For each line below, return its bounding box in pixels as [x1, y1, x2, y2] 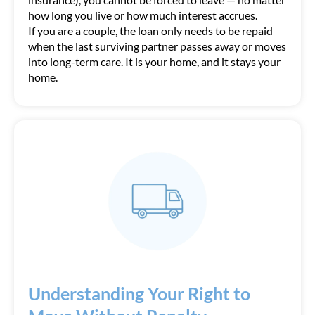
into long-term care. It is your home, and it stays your [28, 55, 281, 68]
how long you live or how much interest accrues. [28, 8, 257, 22]
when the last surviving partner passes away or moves [28, 39, 286, 53]
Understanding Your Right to [28, 283, 250, 304]
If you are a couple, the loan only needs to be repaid [28, 24, 273, 37]
